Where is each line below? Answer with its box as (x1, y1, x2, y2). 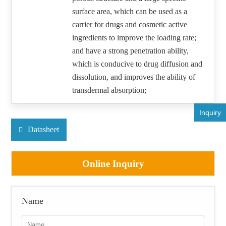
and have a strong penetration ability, (72, 46, 189, 55)
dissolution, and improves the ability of (72, 73, 196, 82)
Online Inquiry (82, 158, 144, 169)
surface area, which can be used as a (72, 7, 188, 16)
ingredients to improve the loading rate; (72, 33, 197, 42)
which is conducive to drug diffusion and (72, 60, 203, 69)
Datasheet (28, 125, 60, 134)
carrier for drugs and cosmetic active (72, 20, 188, 29)
